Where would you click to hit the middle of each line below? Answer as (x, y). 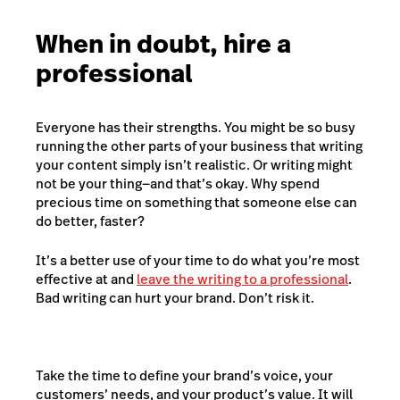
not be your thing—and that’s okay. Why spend (178, 184)
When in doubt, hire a (163, 44)
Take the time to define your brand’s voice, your (184, 375)
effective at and (86, 279)
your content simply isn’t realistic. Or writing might (194, 165)
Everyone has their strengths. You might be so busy (196, 128)
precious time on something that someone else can (196, 203)
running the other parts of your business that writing (199, 146)
